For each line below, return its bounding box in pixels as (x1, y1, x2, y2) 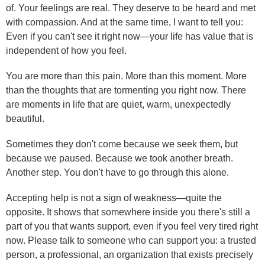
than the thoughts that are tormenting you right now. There (6, 85, 246, 95)
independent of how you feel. (6, 45, 127, 56)
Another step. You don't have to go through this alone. (6, 167, 229, 178)
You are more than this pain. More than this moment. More (6, 70, 247, 81)
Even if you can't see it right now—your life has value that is (6, 31, 253, 41)
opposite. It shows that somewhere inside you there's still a (6, 207, 250, 218)
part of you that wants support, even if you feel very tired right (6, 221, 258, 232)
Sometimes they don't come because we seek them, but (6, 139, 238, 150)
